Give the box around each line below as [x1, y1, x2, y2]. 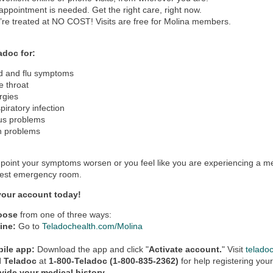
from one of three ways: [18, 210, 112, 219]
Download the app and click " [35, 244, 149, 254]
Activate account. [149, 244, 222, 254]
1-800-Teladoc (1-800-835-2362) [49, 256, 179, 266]
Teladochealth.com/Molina [42, 221, 143, 231]
